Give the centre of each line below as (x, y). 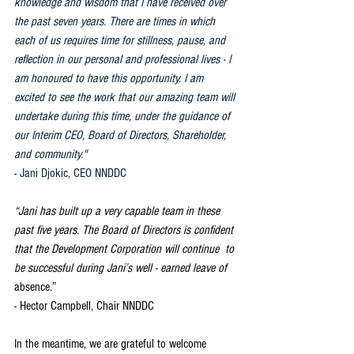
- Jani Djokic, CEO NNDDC (70, 173)
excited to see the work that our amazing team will (126, 97)
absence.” (37, 286)
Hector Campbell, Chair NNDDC (87, 305)
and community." (52, 154)
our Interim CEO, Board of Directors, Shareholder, (122, 135)
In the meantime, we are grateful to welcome (112, 343)
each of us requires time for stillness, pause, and (121, 40)
